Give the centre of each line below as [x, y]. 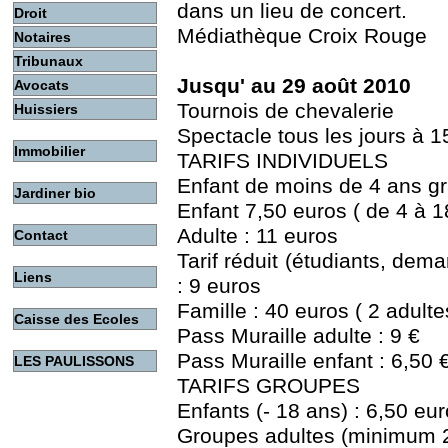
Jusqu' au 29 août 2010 [294, 86]
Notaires [42, 37]
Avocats [41, 85]
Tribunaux [48, 61]
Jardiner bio [55, 193]
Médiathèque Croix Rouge [302, 36]
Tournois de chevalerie [285, 111]
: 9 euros [219, 286]
